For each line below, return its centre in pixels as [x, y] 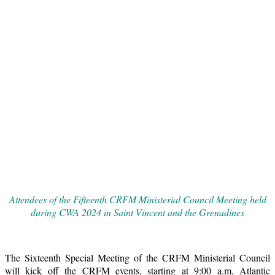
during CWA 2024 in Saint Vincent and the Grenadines [137, 212]
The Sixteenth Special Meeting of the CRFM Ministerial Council [137, 258]
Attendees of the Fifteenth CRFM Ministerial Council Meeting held [137, 199]
